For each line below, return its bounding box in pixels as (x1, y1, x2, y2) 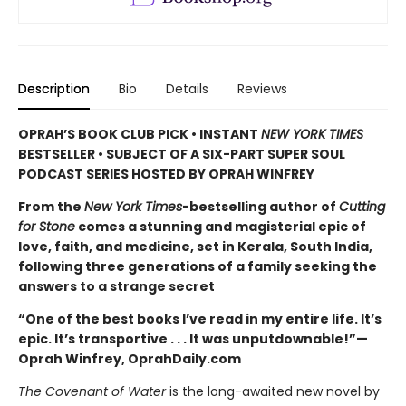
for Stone (18, 217, 75, 237)
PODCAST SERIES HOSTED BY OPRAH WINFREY (18, 165, 314, 184)
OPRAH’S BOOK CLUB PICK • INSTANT (18, 125, 261, 144)
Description (18, 80, 90, 99)
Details (166, 80, 208, 99)
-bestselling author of (182, 198, 339, 217)
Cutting (339, 198, 385, 217)
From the (18, 198, 84, 217)
